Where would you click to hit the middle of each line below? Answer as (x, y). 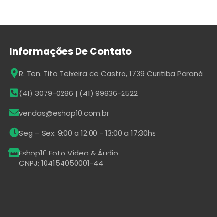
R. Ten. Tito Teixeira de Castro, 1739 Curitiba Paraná (111, 73)
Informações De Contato (71, 51)
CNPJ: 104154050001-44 (61, 163)
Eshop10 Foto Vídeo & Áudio (69, 153)
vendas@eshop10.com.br (64, 113)
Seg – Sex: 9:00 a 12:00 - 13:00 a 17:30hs (88, 133)
